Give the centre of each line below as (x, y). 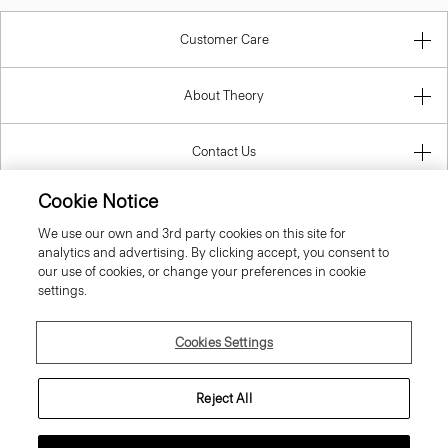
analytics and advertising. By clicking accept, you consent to (214, 252)
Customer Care (224, 40)
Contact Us (224, 152)
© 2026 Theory (224, 436)
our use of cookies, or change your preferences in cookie (202, 271)
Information (224, 208)
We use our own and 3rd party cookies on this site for (192, 233)
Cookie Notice (98, 201)
